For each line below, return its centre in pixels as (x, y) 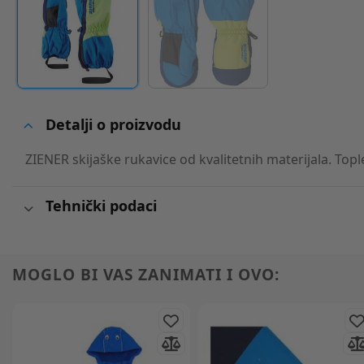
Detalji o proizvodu (113, 125)
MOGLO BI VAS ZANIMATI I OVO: (146, 275)
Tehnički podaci (101, 205)
